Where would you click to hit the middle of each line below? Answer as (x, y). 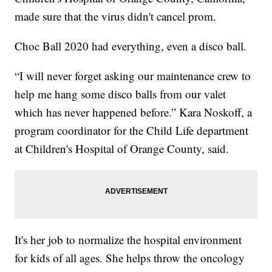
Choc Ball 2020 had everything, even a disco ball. (131, 46)
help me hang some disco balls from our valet (121, 94)
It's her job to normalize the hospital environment (128, 240)
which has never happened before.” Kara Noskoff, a (134, 112)
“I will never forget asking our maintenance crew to (133, 76)
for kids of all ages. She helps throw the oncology (130, 258)
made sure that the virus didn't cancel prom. (116, 16)
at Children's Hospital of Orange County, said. (122, 149)
